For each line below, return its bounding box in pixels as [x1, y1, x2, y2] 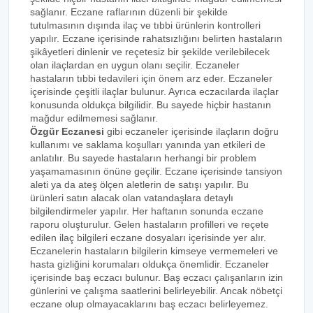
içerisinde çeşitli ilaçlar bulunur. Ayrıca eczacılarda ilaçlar [30, 86, 279, 97]
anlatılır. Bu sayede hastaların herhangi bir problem [30, 152, 256, 163]
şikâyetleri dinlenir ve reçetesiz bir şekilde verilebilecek [30, 46, 270, 57]
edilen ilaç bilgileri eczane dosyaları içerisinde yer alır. [30, 232, 266, 243]
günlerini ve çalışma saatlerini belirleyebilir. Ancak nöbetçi [30, 285, 282, 296]
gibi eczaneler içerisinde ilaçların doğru [104, 126, 279, 137]
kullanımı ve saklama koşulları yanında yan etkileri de [30, 139, 265, 150]
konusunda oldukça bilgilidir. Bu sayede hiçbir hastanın [30, 99, 271, 110]
